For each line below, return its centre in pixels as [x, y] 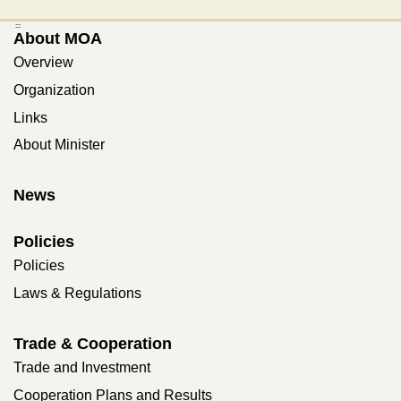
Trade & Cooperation [93, 343]
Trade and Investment [82, 367]
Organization [54, 90]
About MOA [58, 39]
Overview [43, 63]
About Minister [59, 145]
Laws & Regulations [77, 294]
